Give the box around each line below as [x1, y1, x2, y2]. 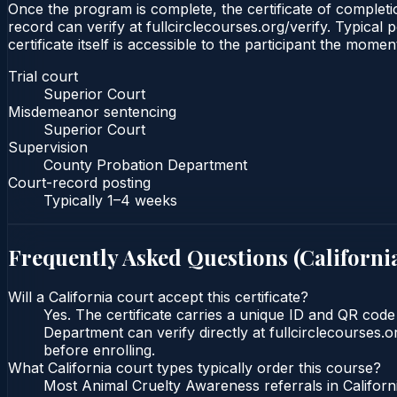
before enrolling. [43, 341, 155, 360]
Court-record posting [8, 173, 151, 191]
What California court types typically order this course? [8, 359, 381, 378]
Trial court [8, 66, 78, 85]
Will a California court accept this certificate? [8, 288, 308, 307]
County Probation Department [43, 155, 247, 174]
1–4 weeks [107, 191, 177, 209]
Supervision [8, 137, 88, 156]
